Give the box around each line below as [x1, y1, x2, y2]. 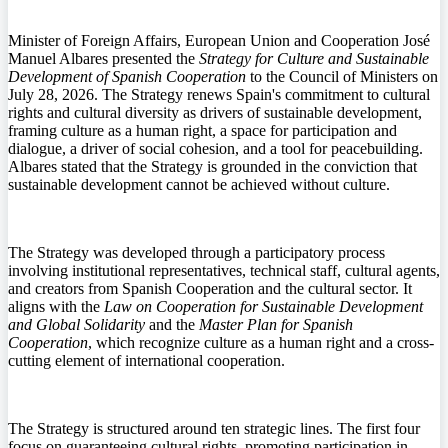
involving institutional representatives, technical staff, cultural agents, [8, 262, 440, 280]
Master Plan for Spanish [199, 316, 353, 334]
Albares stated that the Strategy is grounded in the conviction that [8, 158, 417, 176]
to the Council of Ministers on [246, 68, 438, 86]
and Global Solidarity [8, 316, 145, 334]
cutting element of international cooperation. [8, 352, 285, 370]
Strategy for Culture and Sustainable [199, 50, 429, 68]
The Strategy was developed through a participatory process [8, 244, 385, 262]
